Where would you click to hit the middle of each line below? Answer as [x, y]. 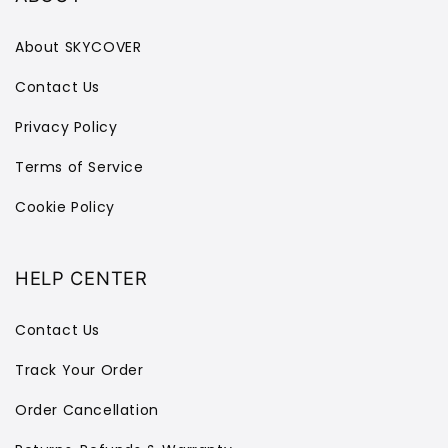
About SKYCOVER [78, 46]
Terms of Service [79, 166]
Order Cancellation [87, 409]
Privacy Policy [66, 126]
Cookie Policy [65, 206]
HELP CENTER [81, 278]
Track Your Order [79, 369]
